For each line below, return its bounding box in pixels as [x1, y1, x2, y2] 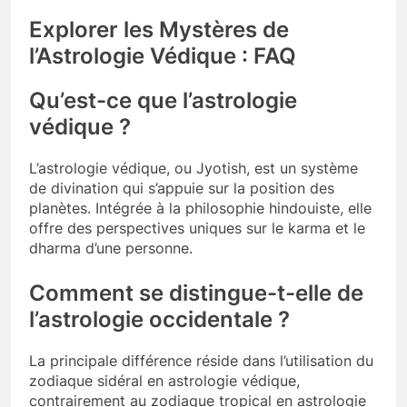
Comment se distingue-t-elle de [29, 279, 363, 306]
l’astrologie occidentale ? [29, 305, 290, 333]
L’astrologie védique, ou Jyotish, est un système [29, 158, 358, 177]
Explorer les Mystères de [29, 15, 289, 43]
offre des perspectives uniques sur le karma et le [29, 218, 365, 237]
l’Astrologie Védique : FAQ [29, 42, 296, 69]
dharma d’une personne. [29, 238, 193, 257]
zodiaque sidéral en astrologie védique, [29, 371, 300, 390]
